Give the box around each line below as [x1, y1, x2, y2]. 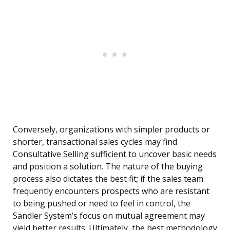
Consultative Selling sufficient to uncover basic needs [13, 148, 217, 160]
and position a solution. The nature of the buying [13, 161, 203, 172]
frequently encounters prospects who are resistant [13, 185, 209, 197]
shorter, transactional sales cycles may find [13, 136, 177, 148]
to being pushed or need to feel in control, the [13, 198, 190, 209]
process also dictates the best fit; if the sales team [13, 173, 203, 185]
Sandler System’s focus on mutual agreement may [13, 210, 205, 222]
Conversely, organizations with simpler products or [13, 124, 210, 136]
